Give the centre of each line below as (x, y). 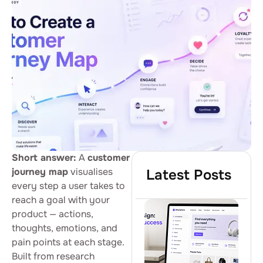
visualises (90, 172)
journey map (40, 172)
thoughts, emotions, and (65, 228)
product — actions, (53, 214)
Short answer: (44, 158)
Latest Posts (189, 175)
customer (109, 158)
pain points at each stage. (68, 242)
